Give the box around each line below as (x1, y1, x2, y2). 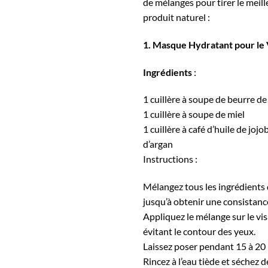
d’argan (143, 138, 173, 150)
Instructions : (143, 153, 197, 165)
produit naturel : (143, 11, 210, 23)
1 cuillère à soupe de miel (143, 108, 245, 120)
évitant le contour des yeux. (143, 226, 255, 237)
